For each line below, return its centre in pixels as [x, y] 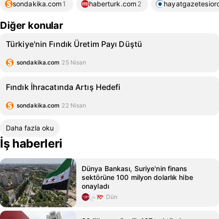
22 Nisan [74, 105]
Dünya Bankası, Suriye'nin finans [135, 168]
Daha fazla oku [30, 128]
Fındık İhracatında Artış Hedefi [63, 87]
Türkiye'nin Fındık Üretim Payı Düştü [74, 44]
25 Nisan [74, 62]
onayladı [95, 186]
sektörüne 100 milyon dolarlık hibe [137, 177]
